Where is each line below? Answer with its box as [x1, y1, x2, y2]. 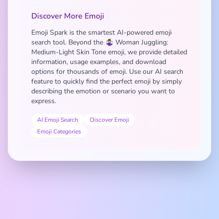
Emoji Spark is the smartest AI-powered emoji [31, 28, 172, 37]
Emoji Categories [37, 128, 81, 135]
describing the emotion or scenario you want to [31, 87, 175, 96]
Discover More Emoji [31, 11, 104, 22]
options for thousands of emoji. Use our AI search [31, 67, 183, 76]
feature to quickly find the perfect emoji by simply [31, 77, 182, 86]
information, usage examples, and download [31, 57, 166, 66]
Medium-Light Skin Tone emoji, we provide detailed [31, 47, 187, 57]
